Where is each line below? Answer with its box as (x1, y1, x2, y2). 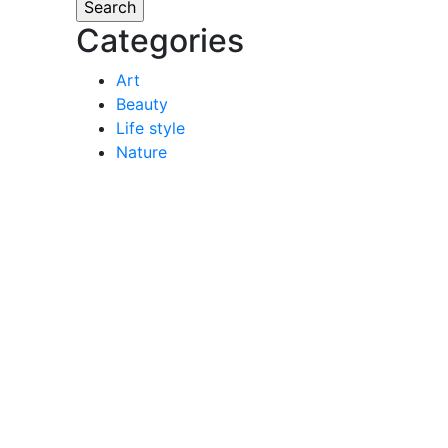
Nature (116, 142, 167, 162)
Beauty (116, 94, 168, 114)
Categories (76, 21, 244, 60)
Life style (116, 118, 185, 138)
